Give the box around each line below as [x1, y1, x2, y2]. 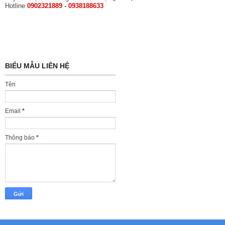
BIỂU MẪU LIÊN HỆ [5, 61, 69, 70]
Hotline [5, 2, 27, 10]
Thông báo [5, 134, 36, 141]
